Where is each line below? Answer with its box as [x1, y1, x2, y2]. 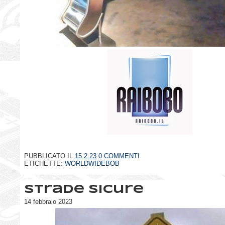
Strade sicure [24, 184, 144, 195]
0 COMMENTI [98, 152, 140, 160]
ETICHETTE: [24, 159, 65, 167]
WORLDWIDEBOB [65, 159, 120, 167]
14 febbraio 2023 [24, 198, 72, 205]
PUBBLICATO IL [24, 152, 75, 160]
